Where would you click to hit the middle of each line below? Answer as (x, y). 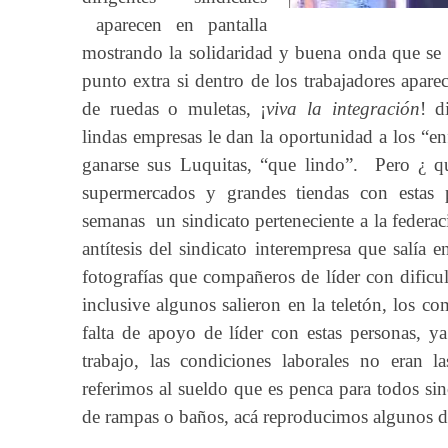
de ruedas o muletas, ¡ (174, 108)
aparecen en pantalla (174, 24)
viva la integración (343, 108)
